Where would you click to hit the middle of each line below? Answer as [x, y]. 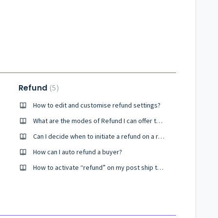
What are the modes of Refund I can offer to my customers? [159, 121]
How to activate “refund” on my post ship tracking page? [160, 167]
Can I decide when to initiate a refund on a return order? [161, 136]
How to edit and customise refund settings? [97, 105]
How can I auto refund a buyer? [77, 152]
